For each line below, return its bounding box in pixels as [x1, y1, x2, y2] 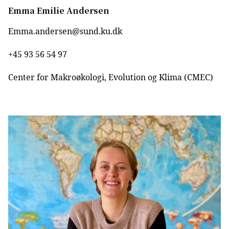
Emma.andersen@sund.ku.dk [8, 26, 122, 37]
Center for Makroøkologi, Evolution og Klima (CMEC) [8, 72, 213, 83]
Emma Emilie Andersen [8, 5, 109, 17]
